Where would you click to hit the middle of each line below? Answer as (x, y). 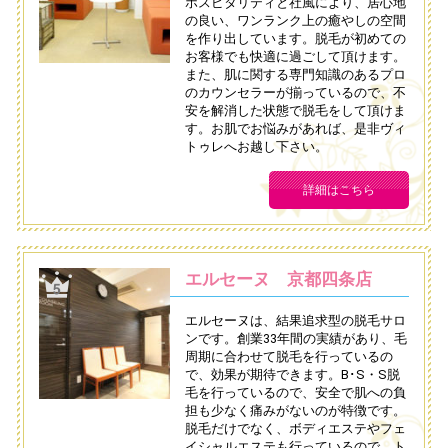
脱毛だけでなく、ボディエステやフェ (296, 429)
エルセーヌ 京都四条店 (279, 279)
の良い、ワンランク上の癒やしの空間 (296, 21)
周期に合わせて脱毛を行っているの (289, 357)
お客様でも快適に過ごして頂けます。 (296, 57)
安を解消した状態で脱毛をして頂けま (296, 111)
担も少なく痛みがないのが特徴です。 (296, 411)
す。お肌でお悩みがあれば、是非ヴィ (296, 129)
